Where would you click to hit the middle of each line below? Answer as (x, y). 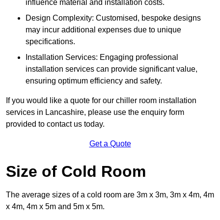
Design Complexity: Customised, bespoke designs (113, 18)
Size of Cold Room (76, 172)
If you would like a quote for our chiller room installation (101, 101)
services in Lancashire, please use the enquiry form (95, 112)
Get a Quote (110, 144)
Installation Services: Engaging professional (102, 57)
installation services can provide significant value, (111, 69)
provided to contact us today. (55, 124)
